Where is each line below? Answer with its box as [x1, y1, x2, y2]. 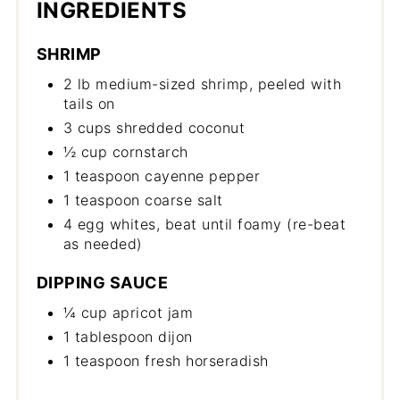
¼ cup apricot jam [62, 303, 194, 321]
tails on [62, 94, 115, 112]
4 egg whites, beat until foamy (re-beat [62, 214, 346, 233]
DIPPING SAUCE [36, 272, 169, 292]
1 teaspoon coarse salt [62, 190, 223, 209]
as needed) [62, 234, 143, 253]
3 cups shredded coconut [62, 118, 246, 137]
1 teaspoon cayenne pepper [62, 166, 261, 185]
